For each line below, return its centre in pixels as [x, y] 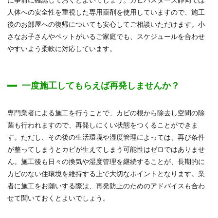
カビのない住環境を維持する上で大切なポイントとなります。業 [106, 173]
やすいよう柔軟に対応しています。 [62, 48]
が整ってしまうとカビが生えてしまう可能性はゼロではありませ [106, 149]
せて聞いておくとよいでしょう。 [58, 198]
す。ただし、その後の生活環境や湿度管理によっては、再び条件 [106, 137]
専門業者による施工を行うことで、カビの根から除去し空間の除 [106, 113]
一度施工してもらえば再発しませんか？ [101, 85]
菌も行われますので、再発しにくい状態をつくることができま [103, 125]
